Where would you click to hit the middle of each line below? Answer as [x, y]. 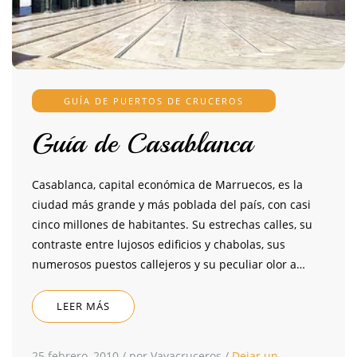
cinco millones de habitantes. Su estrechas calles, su [172, 225]
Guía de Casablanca [142, 144]
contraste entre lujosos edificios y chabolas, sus [159, 245]
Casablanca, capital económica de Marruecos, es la [167, 185]
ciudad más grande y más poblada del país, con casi [171, 205]
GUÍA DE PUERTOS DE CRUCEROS [154, 101]
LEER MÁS [83, 306]
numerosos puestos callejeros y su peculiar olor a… [169, 265]
